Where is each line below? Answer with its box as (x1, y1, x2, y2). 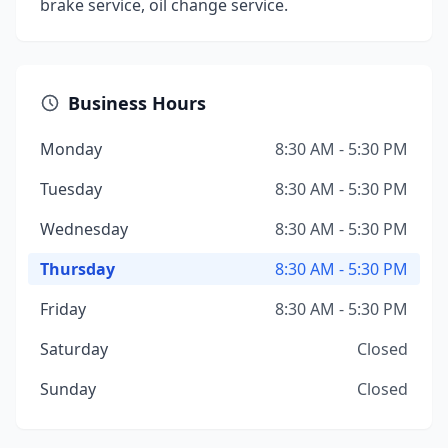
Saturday (40, 338, 108, 360)
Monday (40, 138, 102, 160)
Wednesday (40, 218, 128, 240)
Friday (40, 298, 86, 320)
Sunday (40, 378, 96, 400)
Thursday (40, 258, 115, 280)
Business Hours (68, 91, 206, 115)
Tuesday (40, 178, 102, 200)
